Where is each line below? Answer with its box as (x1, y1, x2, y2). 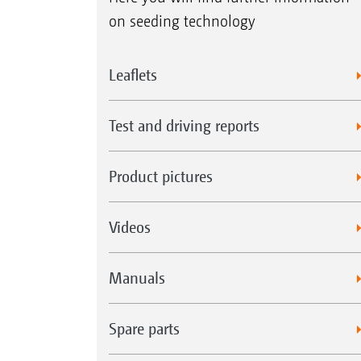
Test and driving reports (108, 116, 259, 135)
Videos (108, 218, 151, 237)
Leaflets (108, 65, 157, 85)
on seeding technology (108, 12, 255, 31)
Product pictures (108, 167, 213, 186)
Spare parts (108, 319, 180, 338)
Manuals (108, 268, 165, 288)
